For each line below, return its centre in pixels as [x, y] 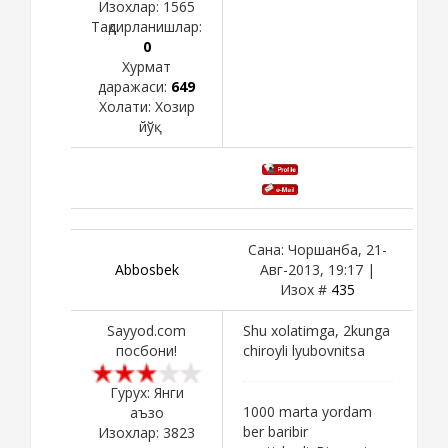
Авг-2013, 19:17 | [317, 269]
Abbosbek [146, 269]
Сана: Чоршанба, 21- [317, 249]
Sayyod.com [146, 330]
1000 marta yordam [307, 411]
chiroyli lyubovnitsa [304, 350]
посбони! [146, 350]
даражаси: [134, 86]
